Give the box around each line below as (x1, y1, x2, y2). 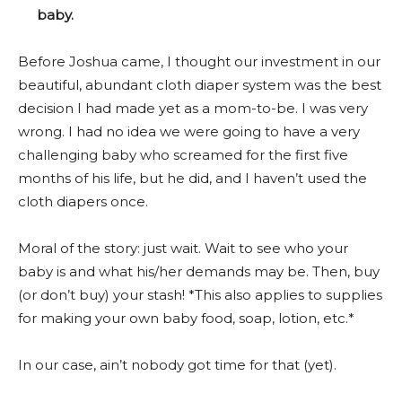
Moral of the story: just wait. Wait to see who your (18, 239, 348, 257)
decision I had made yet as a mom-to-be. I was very (18, 99, 368, 117)
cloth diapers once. (18, 192, 148, 210)
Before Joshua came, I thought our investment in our (18, 52, 380, 70)
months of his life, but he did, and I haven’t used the (18, 169, 367, 187)
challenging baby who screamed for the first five (18, 145, 348, 163)
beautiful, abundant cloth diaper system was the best (18, 75, 381, 93)
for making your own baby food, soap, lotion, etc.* (18, 309, 354, 327)
